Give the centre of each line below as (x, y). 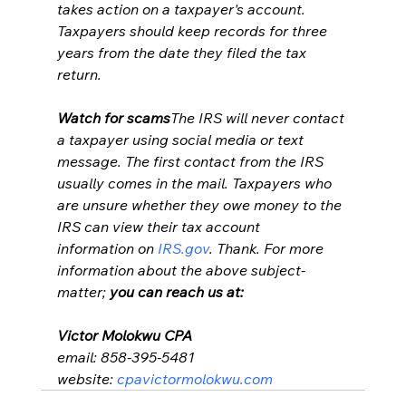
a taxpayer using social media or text (182, 139)
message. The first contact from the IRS (192, 161)
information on (107, 248)
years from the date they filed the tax (183, 52)
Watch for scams (113, 117)
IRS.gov (183, 248)
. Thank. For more (268, 248)
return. (79, 74)
